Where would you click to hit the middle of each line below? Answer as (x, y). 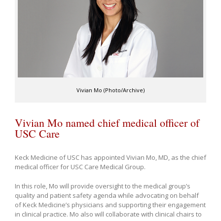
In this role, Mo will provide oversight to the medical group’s (103, 186)
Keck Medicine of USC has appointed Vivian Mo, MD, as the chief (110, 157)
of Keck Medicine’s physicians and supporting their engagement (110, 204)
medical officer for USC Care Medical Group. (80, 166)
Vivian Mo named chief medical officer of (107, 122)
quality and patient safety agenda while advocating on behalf (107, 195)
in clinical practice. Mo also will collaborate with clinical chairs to (108, 214)
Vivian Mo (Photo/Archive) (110, 90)
